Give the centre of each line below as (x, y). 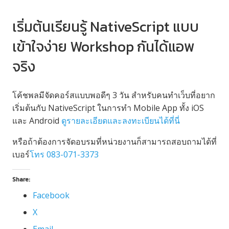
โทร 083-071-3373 (64, 154)
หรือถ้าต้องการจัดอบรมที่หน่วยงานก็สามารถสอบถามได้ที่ (114, 141)
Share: (21, 179)
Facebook (51, 195)
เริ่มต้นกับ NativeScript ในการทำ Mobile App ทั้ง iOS (108, 108)
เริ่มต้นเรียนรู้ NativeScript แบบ (106, 26)
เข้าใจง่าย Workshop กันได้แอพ (103, 46)
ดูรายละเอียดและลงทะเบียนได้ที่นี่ (121, 120)
